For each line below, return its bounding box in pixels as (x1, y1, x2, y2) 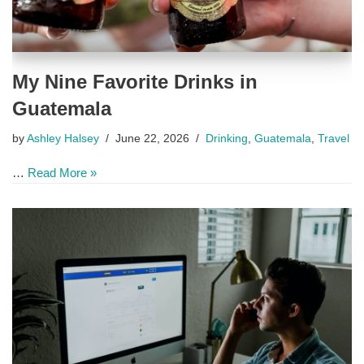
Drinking (206, 132, 248, 145)
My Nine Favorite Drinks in (12, 70, 258, 93)
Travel (318, 132, 349, 145)
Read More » (28, 165, 97, 180)
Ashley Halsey (27, 132, 99, 145)
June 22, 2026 (115, 132, 189, 145)
